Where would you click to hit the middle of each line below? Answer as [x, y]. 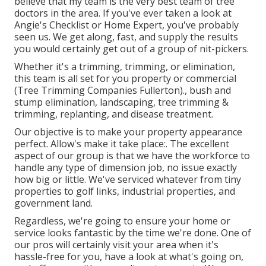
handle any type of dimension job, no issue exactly [126, 168]
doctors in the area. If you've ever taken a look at [123, 13]
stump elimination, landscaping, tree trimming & [121, 102]
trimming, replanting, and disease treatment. [114, 114]
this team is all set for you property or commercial [125, 79]
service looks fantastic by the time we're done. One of [133, 233]
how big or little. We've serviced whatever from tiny [128, 180]
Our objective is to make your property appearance [128, 132]
